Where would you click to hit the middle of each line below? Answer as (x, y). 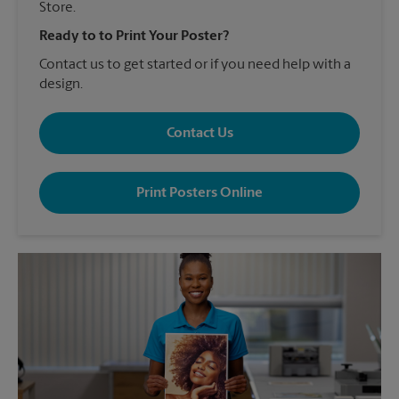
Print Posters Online (199, 193)
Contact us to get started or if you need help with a (195, 65)
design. (61, 85)
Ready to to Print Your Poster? (134, 37)
